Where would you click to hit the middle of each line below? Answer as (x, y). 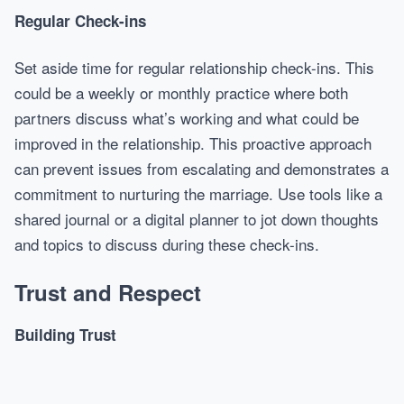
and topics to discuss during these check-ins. (167, 244)
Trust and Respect (108, 292)
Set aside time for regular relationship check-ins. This (194, 67)
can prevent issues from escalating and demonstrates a (202, 168)
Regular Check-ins (80, 21)
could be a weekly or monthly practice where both (181, 92)
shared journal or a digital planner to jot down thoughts (197, 219)
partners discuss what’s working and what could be (187, 118)
